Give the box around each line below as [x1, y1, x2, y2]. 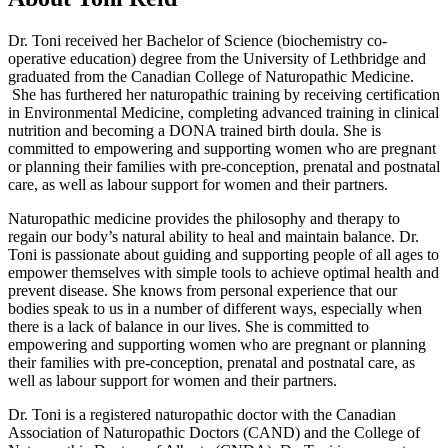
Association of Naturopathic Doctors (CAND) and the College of [8, 424, 420, 442]
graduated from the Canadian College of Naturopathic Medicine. [8, 68, 414, 86]
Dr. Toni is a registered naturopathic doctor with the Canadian [8, 406, 396, 424]
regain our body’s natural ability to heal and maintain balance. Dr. [8, 228, 419, 246]
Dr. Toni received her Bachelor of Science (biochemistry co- [8, 32, 387, 50]
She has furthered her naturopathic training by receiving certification [8, 86, 440, 104]
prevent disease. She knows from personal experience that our [8, 282, 397, 300]
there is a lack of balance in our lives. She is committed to [8, 318, 369, 336]
